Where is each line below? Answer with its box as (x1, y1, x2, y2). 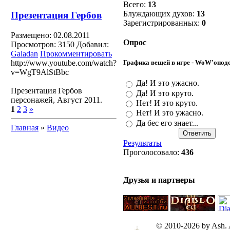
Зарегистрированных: (123, 18, 202, 28)
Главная (11, 123, 39, 132)
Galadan (11, 49, 38, 58)
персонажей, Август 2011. (11, 95, 102, 104)
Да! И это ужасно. (136, 79, 199, 88)
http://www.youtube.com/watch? (11, 58, 117, 67)
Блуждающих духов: (123, 9, 197, 18)
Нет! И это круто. (136, 99, 198, 108)
